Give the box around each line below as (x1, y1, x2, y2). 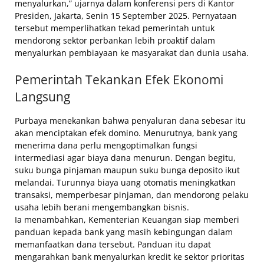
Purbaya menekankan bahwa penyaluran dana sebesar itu (15, 115, 246, 127)
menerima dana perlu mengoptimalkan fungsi (15, 140, 197, 151)
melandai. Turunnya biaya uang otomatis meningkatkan (15, 177, 236, 189)
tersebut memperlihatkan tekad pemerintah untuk (15, 22, 214, 34)
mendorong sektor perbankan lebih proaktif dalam (15, 35, 215, 47)
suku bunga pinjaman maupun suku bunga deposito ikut (15, 164, 240, 176)
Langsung (15, 88, 70, 105)
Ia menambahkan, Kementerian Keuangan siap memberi (15, 214, 239, 226)
